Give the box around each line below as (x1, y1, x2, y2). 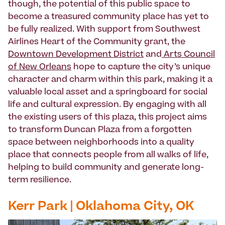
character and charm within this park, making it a (8, 76, 212, 84)
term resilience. (8, 176, 71, 185)
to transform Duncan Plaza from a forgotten (8, 126, 192, 135)
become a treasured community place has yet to (8, 13, 209, 22)
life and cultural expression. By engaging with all (8, 101, 206, 109)
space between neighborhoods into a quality (8, 139, 194, 147)
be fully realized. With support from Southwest (8, 26, 200, 34)
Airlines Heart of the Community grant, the (8, 38, 185, 47)
